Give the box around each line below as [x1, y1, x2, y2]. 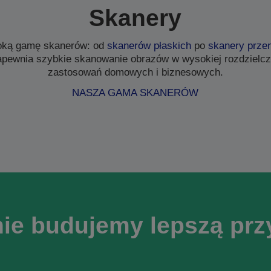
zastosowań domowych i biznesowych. [47, 67, 223, 78]
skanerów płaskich [107, 40, 192, 51]
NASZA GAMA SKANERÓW [72, 87, 199, 99]
